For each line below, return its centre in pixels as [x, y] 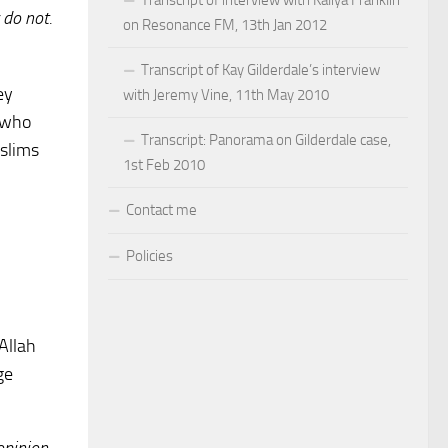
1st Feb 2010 [164, 164]
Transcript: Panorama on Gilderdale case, [266, 139]
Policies [149, 255]
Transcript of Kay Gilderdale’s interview [260, 69]
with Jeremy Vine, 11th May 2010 [226, 94]
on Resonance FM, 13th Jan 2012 [225, 24]
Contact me [161, 209]
